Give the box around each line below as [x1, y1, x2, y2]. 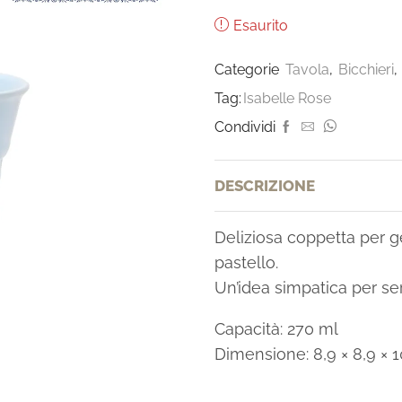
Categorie [214, 60, 283, 78]
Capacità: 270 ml [214, 319, 338, 339]
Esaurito [233, 16, 288, 34]
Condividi [214, 118, 275, 135]
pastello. [214, 253, 278, 273]
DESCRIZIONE [214, 176, 315, 195]
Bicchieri [338, 60, 394, 78]
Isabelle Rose [243, 89, 331, 107]
